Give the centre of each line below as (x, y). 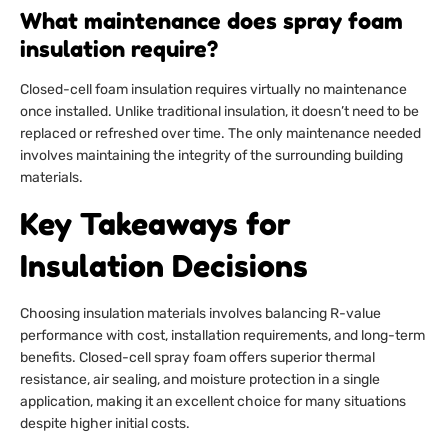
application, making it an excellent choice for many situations (213, 402)
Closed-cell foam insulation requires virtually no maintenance (213, 90)
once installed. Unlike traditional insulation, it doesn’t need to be (219, 112)
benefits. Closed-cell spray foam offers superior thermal (197, 358)
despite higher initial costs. (105, 424)
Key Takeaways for (155, 224)
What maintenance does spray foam (211, 21)
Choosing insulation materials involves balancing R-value (200, 314)
